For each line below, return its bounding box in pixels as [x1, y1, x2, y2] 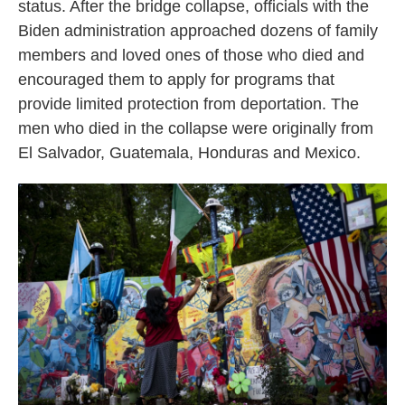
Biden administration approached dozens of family [18, 22, 378, 40]
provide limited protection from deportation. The [18, 95, 359, 113]
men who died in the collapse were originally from [18, 119, 373, 137]
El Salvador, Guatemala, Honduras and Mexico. [18, 144, 361, 162]
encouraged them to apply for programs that [18, 71, 334, 89]
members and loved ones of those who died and [18, 46, 364, 64]
